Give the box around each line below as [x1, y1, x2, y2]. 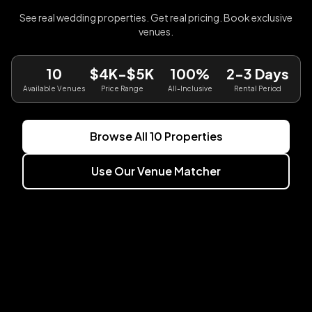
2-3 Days [226, 64, 290, 82]
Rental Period [234, 84, 282, 93]
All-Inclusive [167, 84, 212, 93]
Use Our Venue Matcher [91, 163, 221, 178]
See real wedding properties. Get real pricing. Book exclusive [19, 10, 292, 24]
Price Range [100, 84, 143, 93]
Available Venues [23, 84, 86, 93]
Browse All [89, 128, 150, 143]
